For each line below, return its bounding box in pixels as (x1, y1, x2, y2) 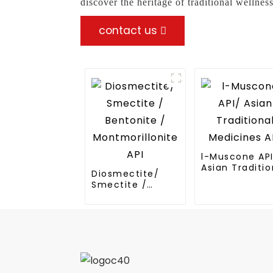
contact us (99, 23, 157, 38)
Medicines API (201, 172, 271, 185)
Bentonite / (91, 190, 150, 202)
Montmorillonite (91, 200, 173, 213)
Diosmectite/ (91, 168, 160, 180)
